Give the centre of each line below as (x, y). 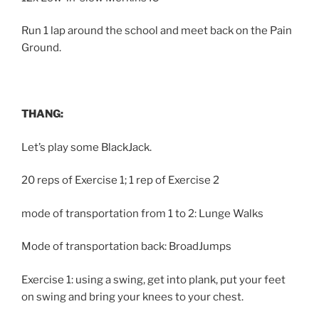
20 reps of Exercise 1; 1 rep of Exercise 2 (120, 181)
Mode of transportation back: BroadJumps (126, 247)
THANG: (42, 114)
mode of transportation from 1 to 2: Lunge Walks (142, 213)
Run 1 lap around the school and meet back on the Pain (157, 31)
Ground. (41, 48)
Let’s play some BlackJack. (87, 147)
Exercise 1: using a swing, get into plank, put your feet (153, 279)
